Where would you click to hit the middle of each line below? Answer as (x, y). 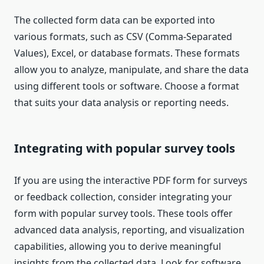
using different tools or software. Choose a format (127, 86)
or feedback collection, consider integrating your (123, 197)
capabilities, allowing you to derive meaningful (118, 247)
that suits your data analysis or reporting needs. (121, 103)
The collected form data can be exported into (115, 20)
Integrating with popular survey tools (125, 148)
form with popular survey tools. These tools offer (123, 214)
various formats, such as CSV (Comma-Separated (123, 37)
